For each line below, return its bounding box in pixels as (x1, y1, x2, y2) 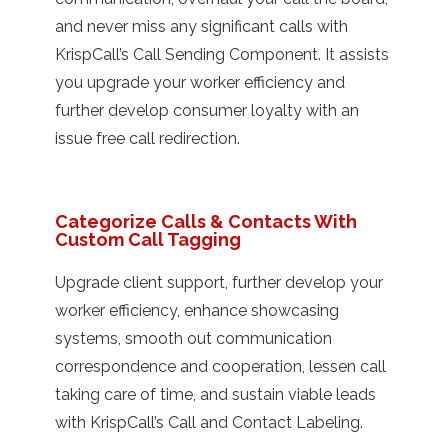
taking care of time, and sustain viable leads (55, 384, 376, 404)
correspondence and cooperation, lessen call (55, 356, 386, 376)
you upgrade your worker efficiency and (55, 72, 345, 92)
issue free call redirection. (55, 128, 240, 148)
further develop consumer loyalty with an (55, 100, 359, 120)
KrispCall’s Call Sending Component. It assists (55, 44, 389, 64)
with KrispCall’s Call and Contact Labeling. (55, 412, 363, 432)
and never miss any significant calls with (55, 16, 348, 36)
